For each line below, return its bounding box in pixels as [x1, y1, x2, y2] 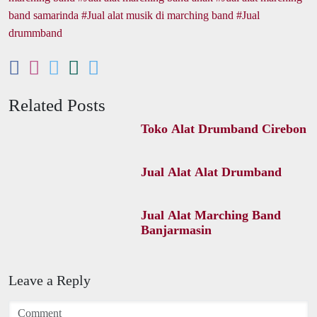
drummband [8, 26, 62, 39]
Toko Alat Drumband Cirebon [140, 121, 306, 136]
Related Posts [8, 95, 105, 115]
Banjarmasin [140, 222, 212, 237]
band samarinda [8, 8, 79, 21]
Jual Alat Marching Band [140, 207, 281, 222]
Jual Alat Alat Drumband [140, 164, 282, 179]
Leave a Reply [8, 272, 91, 288]
